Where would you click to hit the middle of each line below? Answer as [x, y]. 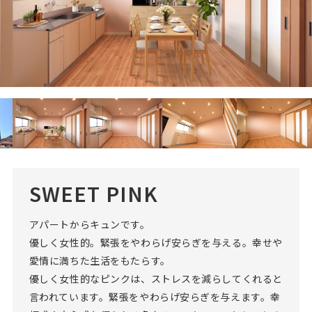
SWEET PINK [94, 193]
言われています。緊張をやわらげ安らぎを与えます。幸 [155, 296]
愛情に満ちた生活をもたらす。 [100, 260]
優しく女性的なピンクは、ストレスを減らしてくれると [156, 278]
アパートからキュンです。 [89, 224]
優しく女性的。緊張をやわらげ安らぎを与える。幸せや [156, 242]
